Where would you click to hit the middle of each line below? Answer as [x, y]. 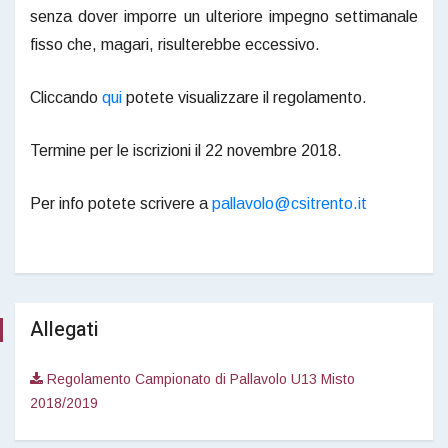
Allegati [64, 329]
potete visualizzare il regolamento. [244, 97]
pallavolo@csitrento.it [289, 203]
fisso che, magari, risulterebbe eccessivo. [175, 44]
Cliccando [66, 97]
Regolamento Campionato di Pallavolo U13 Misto [199, 378]
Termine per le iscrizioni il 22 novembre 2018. [186, 150]
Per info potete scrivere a [121, 203]
